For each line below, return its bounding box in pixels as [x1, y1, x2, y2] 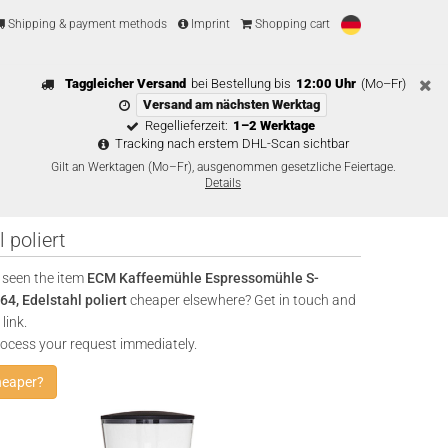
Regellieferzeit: [145, 118, 228, 133]
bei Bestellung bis [190, 76, 291, 91]
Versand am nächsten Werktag [143, 97, 320, 112]
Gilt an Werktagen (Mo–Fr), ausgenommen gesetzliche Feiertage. [50, 160, 396, 174]
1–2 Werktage [233, 118, 315, 133]
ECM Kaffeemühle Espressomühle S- [87, 270, 319, 286]
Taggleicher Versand [64, 76, 186, 91]
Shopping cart [252, 17, 330, 32]
